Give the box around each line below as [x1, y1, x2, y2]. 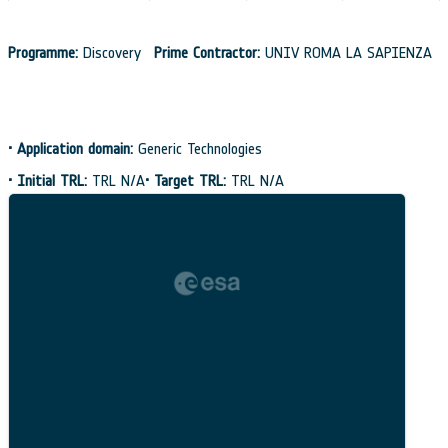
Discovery [78, 42, 146, 62]
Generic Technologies [133, 138, 262, 158]
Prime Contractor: [154, 42, 260, 62]
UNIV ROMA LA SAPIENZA [260, 42, 432, 62]
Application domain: [17, 138, 133, 158]
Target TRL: [149, 170, 231, 190]
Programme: [8, 42, 78, 62]
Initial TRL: [12, 170, 92, 190]
